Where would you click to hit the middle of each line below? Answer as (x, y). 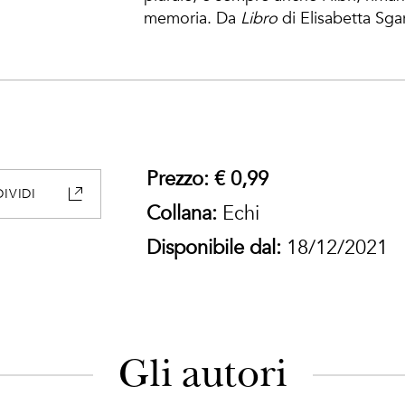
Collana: (182, 213)
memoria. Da (192, 19)
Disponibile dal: (214, 248)
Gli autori (202, 375)
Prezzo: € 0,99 (207, 179)
